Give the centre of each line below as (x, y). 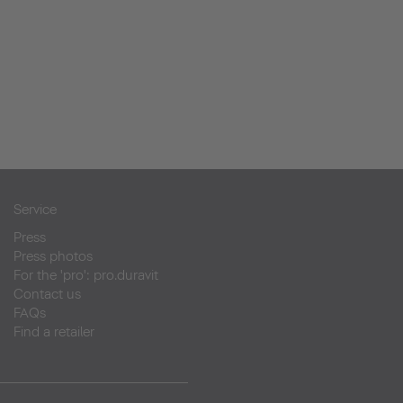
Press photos (53, 257)
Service (35, 210)
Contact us (47, 295)
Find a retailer (54, 332)
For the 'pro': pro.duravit (86, 276)
